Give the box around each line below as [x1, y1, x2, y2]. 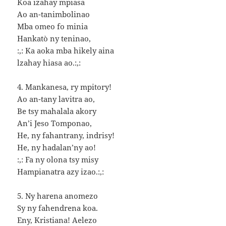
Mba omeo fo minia [17, 21, 88, 32]
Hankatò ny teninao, [17, 33, 91, 44]
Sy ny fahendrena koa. [17, 203, 98, 213]
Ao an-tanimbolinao [17, 9, 90, 20]
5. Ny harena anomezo [17, 191, 98, 201]
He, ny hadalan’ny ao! [17, 142, 96, 153]
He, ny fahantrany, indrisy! [17, 130, 115, 141]
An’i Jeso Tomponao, [17, 118, 92, 129]
